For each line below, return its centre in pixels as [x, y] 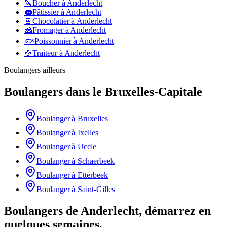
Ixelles [88, 132]
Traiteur [45, 53]
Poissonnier [53, 41]
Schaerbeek [96, 161]
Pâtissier [46, 12]
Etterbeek [93, 175]
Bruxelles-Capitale [154, 91]
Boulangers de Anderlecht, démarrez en [107, 211]
